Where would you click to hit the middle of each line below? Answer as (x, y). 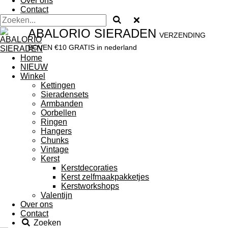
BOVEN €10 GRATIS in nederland (83, 47)
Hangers (56, 131)
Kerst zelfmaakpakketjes (105, 177)
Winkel (33, 76)
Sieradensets (65, 94)
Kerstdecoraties (89, 168)
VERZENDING (183, 35)
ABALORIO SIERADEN (92, 33)
